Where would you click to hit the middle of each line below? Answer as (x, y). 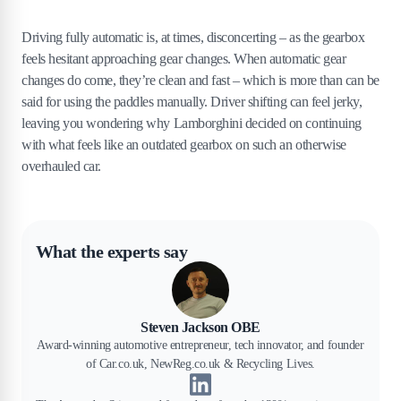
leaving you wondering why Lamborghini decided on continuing (192, 124)
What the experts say (111, 252)
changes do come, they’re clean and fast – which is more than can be (200, 81)
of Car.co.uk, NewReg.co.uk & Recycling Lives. (200, 364)
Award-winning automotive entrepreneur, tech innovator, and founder (200, 346)
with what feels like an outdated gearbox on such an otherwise (184, 145)
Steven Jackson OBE (200, 328)
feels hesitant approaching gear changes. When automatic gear (184, 59)
